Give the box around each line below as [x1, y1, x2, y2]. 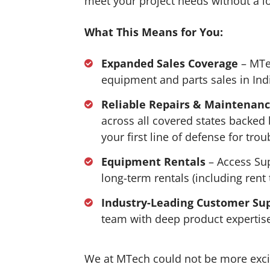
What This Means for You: [84, 24, 224, 39]
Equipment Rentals [101, 154, 206, 169]
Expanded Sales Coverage [101, 55, 239, 71]
